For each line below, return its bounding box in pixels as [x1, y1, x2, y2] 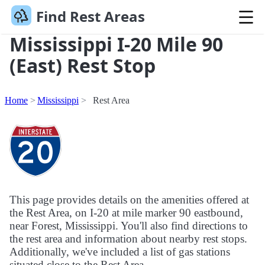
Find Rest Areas [35, 7, 145, 27]
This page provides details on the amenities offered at [9, 193, 249, 206]
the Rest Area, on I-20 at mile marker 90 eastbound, [9, 206, 243, 219]
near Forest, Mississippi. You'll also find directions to [9, 219, 248, 232]
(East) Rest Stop [9, 53, 156, 79]
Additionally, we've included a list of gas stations [9, 245, 230, 258]
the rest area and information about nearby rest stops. [9, 232, 247, 245]
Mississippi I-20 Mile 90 [9, 31, 223, 57]
